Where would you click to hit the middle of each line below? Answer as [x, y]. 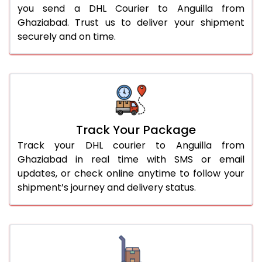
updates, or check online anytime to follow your [131, 173]
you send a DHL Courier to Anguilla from [131, 8]
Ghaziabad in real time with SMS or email [131, 159]
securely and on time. [67, 36]
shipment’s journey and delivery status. [107, 187]
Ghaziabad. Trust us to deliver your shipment [131, 22]
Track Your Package [136, 130]
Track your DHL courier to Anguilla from [131, 145]
